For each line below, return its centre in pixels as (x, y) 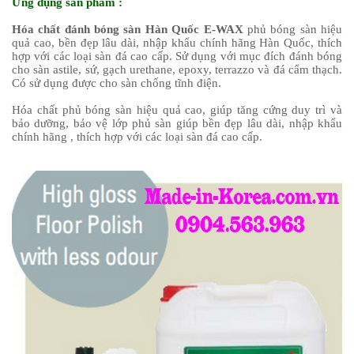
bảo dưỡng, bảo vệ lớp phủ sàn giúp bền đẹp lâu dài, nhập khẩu (177, 123)
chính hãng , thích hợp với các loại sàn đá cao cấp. (137, 136)
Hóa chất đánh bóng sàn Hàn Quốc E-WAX (130, 29)
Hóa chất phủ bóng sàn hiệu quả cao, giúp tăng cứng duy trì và (177, 109)
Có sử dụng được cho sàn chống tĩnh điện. (117, 83)
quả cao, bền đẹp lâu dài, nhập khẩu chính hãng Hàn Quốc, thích (177, 42)
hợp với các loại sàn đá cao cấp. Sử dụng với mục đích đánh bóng (177, 56)
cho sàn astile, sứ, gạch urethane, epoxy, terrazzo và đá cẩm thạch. (177, 69)
